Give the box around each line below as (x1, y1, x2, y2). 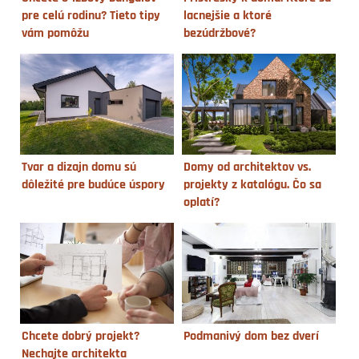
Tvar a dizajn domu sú (22, 160, 136, 174)
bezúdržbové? (183, 26, 256, 40)
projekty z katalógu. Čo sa (183, 178, 321, 192)
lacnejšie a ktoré (183, 9, 272, 22)
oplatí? (183, 196, 220, 209)
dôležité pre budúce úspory (22, 178, 165, 192)
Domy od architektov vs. (183, 160, 311, 174)
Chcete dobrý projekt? (22, 330, 139, 344)
